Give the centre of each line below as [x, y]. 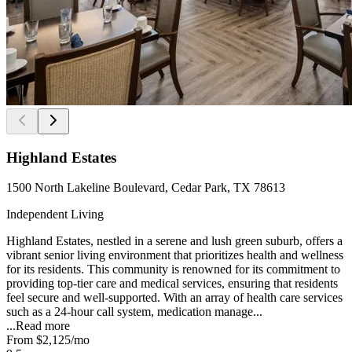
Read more [43, 326]
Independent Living [55, 214]
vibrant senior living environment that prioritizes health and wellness [175, 255]
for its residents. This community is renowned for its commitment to [173, 269]
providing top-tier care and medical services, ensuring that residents [172, 284]
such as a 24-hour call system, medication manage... [134, 312]
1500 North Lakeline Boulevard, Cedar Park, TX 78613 [146, 188]
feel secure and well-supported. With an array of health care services [174, 298]
